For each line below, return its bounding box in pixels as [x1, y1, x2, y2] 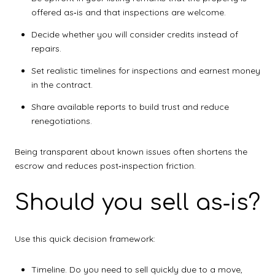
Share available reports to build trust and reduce [31, 101, 229, 113]
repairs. [31, 42, 61, 54]
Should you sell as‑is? [15, 190, 260, 215]
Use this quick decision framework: [15, 233, 155, 245]
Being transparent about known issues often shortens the [15, 146, 247, 158]
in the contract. [31, 79, 93, 91]
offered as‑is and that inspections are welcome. [31, 6, 226, 18]
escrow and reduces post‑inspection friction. [15, 160, 196, 172]
